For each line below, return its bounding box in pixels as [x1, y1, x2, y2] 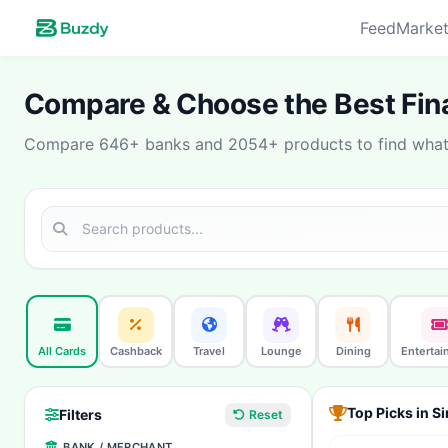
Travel [193, 343, 225, 358]
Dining [335, 343, 371, 358]
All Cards [38, 343, 86, 358]
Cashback [109, 343, 162, 358]
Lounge [260, 343, 302, 358]
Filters [59, 406, 102, 423]
